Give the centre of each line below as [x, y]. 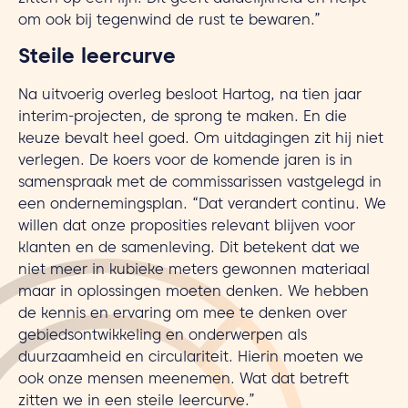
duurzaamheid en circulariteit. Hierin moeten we [191, 359]
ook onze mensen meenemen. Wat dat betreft [184, 381]
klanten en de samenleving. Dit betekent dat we [189, 250]
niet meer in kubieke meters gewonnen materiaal [194, 271]
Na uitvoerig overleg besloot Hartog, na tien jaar [190, 97]
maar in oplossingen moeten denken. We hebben [194, 293]
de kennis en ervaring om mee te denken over [183, 315]
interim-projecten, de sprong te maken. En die [183, 118]
